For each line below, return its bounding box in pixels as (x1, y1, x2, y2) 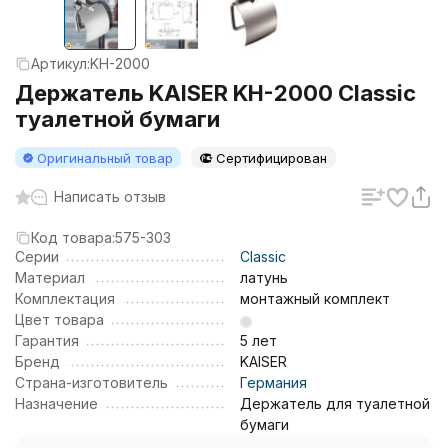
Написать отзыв (54, 188, 166, 205)
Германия (240, 374, 307, 391)
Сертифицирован (216, 150, 327, 166)
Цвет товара (15, 311, 104, 328)
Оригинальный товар (37, 150, 173, 166)
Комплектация (15, 290, 115, 307)
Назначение (15, 395, 98, 412)
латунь (240, 269, 288, 286)
